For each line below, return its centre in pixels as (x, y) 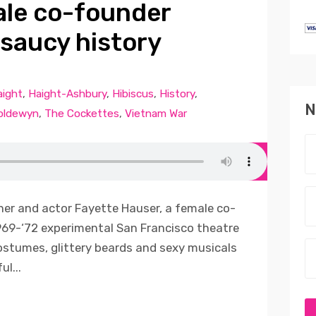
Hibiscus (133, 93)
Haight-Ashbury (67, 93)
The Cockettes (81, 113)
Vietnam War (156, 113)
